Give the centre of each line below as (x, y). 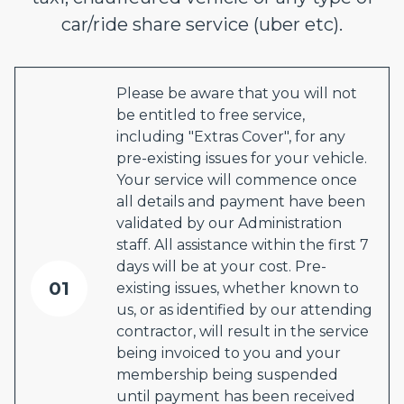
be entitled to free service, (211, 115)
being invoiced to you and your (229, 353)
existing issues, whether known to (238, 288)
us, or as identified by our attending (244, 310)
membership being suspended (227, 375)
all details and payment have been (241, 202)
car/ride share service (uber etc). (202, 24)
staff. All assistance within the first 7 (243, 245)
